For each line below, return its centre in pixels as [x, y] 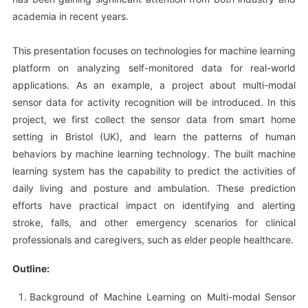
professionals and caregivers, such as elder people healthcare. [153, 239]
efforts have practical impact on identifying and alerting [154, 205]
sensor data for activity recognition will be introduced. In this [154, 102]
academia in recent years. [70, 16]
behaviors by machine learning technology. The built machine [154, 153]
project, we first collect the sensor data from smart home [154, 119]
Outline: [31, 268]
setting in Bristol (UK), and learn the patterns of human [154, 136]
